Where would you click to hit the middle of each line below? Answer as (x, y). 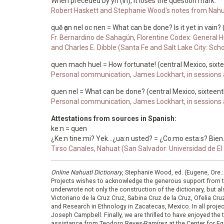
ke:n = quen (69, 128)
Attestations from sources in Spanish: (114, 118)
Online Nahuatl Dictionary (86, 172)
